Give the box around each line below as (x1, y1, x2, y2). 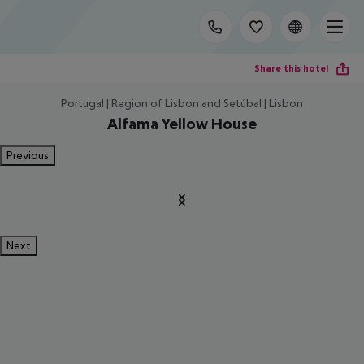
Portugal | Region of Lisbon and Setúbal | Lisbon (61, 97, 303, 110)
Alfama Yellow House (107, 115, 257, 132)
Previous (6, 149, 49, 162)
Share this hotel (254, 62, 328, 74)
